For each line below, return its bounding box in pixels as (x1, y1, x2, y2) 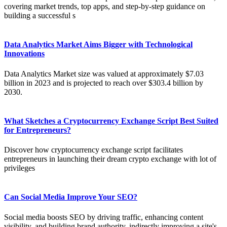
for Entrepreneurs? (4, 125, 71, 134)
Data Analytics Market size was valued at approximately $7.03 (4, 69, 204, 78)
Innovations (4, 49, 45, 58)
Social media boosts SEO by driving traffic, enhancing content (4, 212, 203, 221)
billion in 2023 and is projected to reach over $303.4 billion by (4, 78, 203, 87)
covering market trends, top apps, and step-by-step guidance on (4, 2, 205, 11)
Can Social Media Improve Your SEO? (4, 193, 137, 202)
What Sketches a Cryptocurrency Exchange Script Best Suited (4, 116, 218, 125)
